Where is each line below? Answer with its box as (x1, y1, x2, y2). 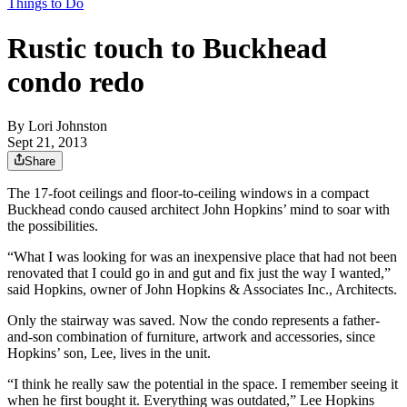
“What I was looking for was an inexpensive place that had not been (7, 249, 397, 265)
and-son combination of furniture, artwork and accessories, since (7, 329, 375, 345)
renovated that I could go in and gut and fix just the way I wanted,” (7, 265, 391, 282)
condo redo (7, 65, 144, 98)
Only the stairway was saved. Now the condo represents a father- (7, 313, 380, 329)
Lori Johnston (28, 118, 107, 134)
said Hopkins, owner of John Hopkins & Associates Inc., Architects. (7, 282, 397, 298)
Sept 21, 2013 (7, 134, 87, 151)
